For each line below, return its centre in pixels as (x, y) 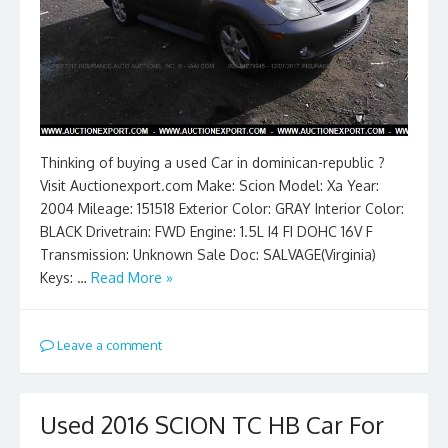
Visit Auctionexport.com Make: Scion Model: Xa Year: (209, 185)
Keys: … (65, 277)
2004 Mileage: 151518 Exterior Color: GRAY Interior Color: (222, 208)
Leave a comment (108, 344)
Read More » (132, 277)
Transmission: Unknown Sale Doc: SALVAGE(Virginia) (208, 254)
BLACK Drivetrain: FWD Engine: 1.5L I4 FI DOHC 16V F (206, 231)
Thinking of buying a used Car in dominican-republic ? (212, 162)
